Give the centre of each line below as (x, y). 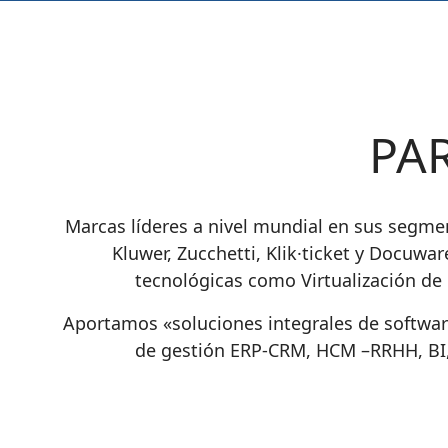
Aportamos (112, 322)
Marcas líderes (126, 225)
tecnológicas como (218, 279)
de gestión (182, 349)
